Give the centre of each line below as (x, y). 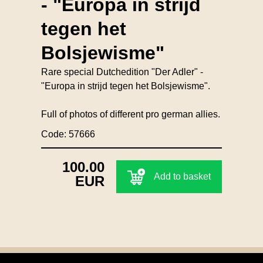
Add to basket (182, 176)
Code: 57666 (68, 134)
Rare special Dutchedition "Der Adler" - (122, 72)
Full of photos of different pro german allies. (131, 114)
